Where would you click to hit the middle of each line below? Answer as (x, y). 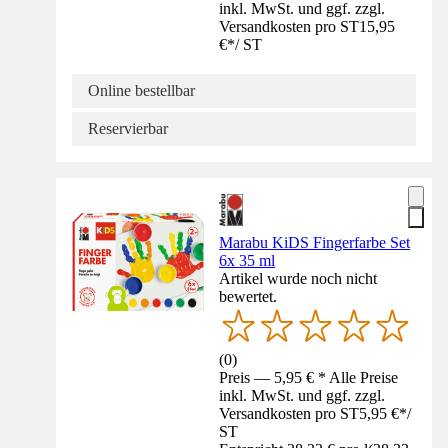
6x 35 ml (247, 261)
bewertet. (248, 297)
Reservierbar (128, 129)
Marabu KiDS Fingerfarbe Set (315, 243)
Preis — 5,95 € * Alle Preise (309, 378)
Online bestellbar (141, 91)
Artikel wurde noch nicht (298, 279)
